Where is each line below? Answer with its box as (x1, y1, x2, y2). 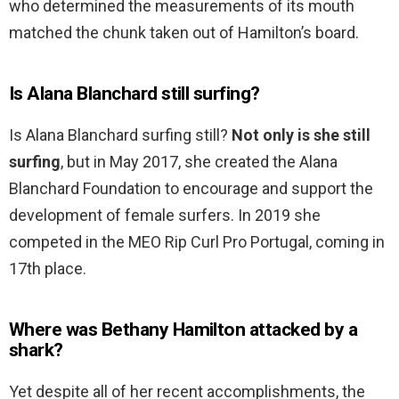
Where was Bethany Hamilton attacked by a (9, 319, 358, 341)
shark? (9, 339, 63, 362)
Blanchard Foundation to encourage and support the (9, 179, 373, 199)
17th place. (9, 259, 86, 279)
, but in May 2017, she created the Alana (61, 152, 338, 172)
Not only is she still (232, 126, 370, 145)
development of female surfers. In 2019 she (9, 206, 321, 225)
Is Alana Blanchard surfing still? (9, 126, 232, 145)
